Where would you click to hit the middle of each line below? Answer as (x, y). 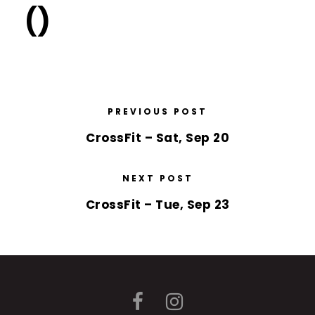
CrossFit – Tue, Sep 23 (157, 204)
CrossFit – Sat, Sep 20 (157, 137)
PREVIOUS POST (157, 111)
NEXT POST (157, 178)
